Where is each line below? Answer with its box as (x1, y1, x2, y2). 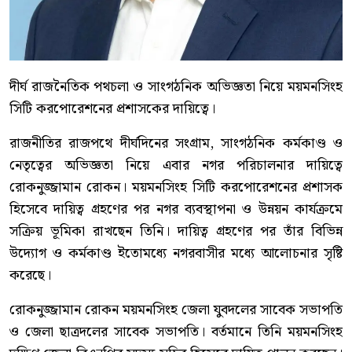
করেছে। (9, 264, 51, 288)
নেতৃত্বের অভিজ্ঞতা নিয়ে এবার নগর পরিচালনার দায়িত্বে (9, 154, 343, 178)
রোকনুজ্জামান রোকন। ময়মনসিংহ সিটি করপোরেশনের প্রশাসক (9, 176, 343, 200)
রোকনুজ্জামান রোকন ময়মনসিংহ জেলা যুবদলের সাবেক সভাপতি (9, 299, 343, 322)
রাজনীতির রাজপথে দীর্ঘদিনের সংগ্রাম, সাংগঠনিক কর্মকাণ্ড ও (9, 132, 343, 156)
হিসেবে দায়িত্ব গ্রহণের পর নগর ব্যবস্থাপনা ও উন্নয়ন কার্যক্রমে (9, 198, 343, 222)
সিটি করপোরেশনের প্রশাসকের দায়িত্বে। (9, 97, 215, 121)
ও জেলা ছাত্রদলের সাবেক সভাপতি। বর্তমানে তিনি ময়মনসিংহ (9, 321, 343, 344)
